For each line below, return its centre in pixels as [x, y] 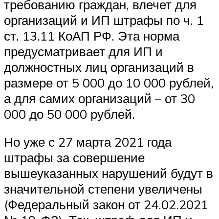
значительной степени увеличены [103, 189]
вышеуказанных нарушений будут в [109, 173]
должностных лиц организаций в [99, 67]
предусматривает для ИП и [83, 51]
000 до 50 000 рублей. [69, 114]
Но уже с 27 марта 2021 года [88, 142]
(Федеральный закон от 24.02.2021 [106, 205]
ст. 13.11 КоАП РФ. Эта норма [92, 35]
